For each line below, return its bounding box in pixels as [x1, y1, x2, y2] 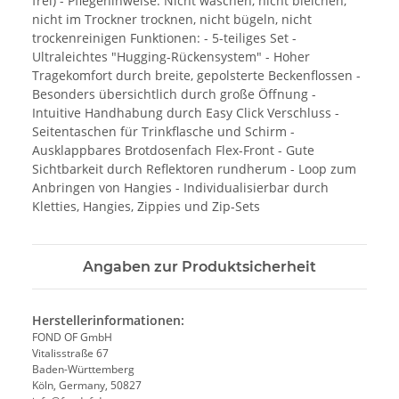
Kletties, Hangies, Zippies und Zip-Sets [32, 197, 260, 215]
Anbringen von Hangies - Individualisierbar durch [32, 178, 329, 196]
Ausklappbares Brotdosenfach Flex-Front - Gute [32, 141, 314, 159]
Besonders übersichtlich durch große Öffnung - [32, 85, 316, 102]
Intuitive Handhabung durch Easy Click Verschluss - [32, 103, 339, 121]
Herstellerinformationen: [32, 311, 184, 329]
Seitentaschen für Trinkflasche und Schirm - [32, 122, 295, 140]
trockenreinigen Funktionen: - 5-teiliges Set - [32, 28, 297, 46]
